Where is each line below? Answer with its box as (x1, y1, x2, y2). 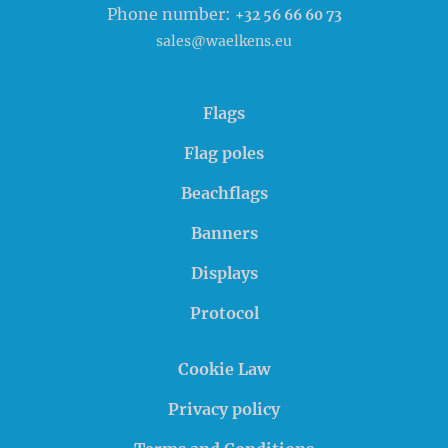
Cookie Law (178, 359, 270, 380)
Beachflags (180, 183, 268, 204)
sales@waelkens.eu (156, 32, 292, 51)
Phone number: (106, 4, 235, 25)
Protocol (189, 303, 259, 324)
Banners (190, 223, 258, 244)
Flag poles (184, 143, 264, 164)
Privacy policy (168, 399, 280, 420)
